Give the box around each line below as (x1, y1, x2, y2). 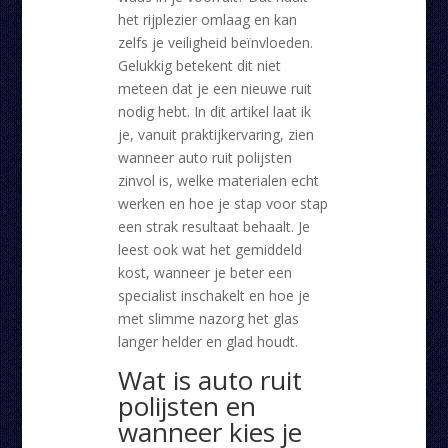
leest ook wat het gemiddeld (117, 240, 302, 260)
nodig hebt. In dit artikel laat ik (117, 102, 311, 122)
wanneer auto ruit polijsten (117, 148, 292, 168)
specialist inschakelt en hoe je (117, 286, 310, 306)
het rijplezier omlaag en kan (117, 10, 297, 30)
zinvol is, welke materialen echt (117, 171, 319, 191)
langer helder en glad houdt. (117, 332, 298, 352)
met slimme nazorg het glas (117, 309, 299, 329)
